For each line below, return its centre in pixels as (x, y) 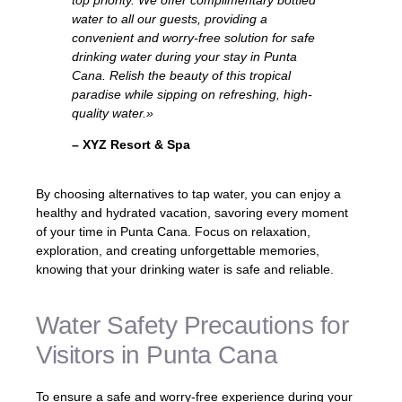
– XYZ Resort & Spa (131, 144)
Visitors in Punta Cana (157, 354)
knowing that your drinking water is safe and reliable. (185, 270)
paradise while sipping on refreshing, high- (192, 94)
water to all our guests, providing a (170, 18)
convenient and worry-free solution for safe (193, 37)
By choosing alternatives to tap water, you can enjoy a (188, 194)
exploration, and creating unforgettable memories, (178, 251)
